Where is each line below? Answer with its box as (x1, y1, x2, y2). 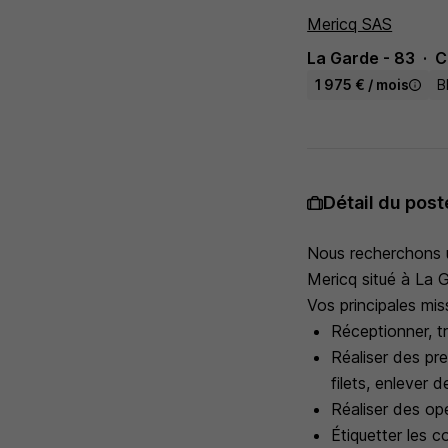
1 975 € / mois (315, 76, 410, 93)
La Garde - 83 (307, 48, 416, 68)
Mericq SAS (307, 14, 393, 34)
